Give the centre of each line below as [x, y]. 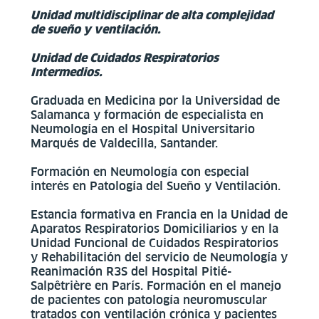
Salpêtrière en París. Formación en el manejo [156, 285]
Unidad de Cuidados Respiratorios [124, 57]
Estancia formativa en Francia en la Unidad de [159, 214]
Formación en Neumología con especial [140, 171]
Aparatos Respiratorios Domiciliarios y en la [154, 228]
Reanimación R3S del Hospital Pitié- [131, 271]
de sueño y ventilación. [95, 29]
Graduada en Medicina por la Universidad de [155, 100]
